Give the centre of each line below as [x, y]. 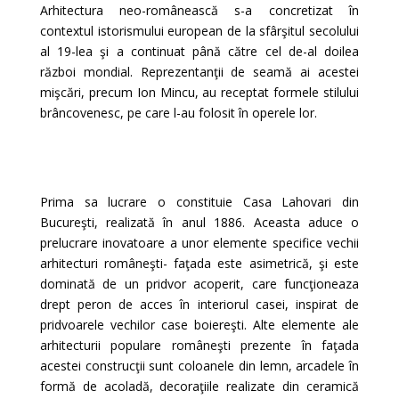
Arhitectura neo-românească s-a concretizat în [199, 10]
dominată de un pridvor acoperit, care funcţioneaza [199, 284]
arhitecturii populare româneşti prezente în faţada [199, 345]
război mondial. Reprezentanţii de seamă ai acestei [199, 72]
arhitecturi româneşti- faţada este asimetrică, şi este [199, 263]
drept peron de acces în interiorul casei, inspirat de [199, 304]
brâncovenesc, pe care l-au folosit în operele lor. [178, 113]
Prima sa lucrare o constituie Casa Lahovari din [199, 202]
